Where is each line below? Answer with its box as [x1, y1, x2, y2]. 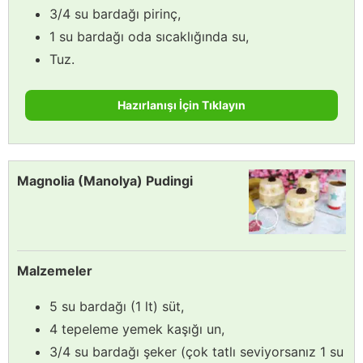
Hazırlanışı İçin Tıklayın [117, 97, 246, 112]
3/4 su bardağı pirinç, [49, 5, 181, 22]
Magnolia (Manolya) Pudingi [17, 172, 193, 189]
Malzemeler [17, 262, 92, 279]
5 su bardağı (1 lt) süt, [49, 297, 184, 314]
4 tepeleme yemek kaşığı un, [49, 320, 224, 337]
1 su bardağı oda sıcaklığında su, [49, 28, 249, 45]
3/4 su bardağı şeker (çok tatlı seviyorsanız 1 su [49, 343, 344, 360]
